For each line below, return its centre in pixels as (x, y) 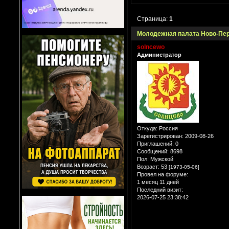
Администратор (159, 54)
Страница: (153, 19)
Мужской (161, 159)
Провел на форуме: (163, 175)
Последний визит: (160, 190)
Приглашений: (155, 144)
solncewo (151, 47)
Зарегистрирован (159, 136)
